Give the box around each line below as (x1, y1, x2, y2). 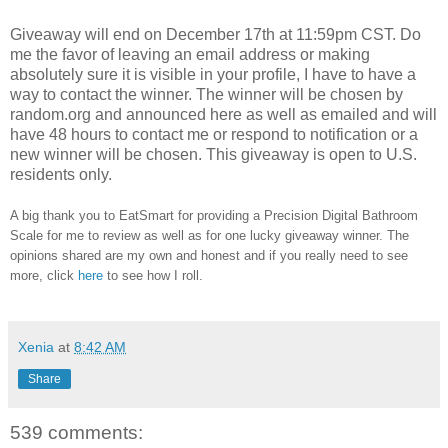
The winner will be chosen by (196, 86, 403, 104)
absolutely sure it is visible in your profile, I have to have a (10, 66, 416, 84)
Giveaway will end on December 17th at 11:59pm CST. (10, 26, 400, 44)
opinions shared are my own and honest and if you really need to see (10, 248, 408, 264)
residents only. (10, 166, 112, 184)
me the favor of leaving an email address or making (10, 46, 370, 64)
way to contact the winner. (10, 86, 196, 104)
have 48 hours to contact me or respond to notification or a (10, 126, 418, 144)
